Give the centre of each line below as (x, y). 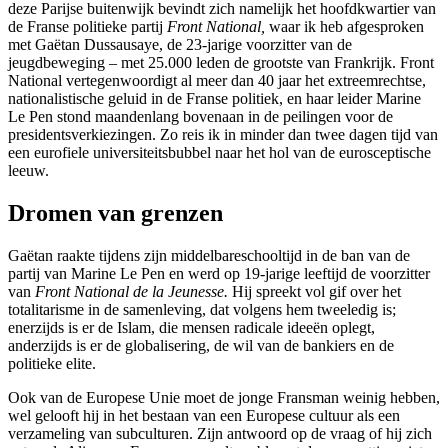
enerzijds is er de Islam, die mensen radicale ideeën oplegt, (191, 328)
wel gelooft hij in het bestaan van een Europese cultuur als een (204, 416)
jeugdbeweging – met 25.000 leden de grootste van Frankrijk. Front (221, 63)
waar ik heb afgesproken (346, 27)
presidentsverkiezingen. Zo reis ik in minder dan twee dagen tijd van (223, 135)
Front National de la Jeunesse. (133, 292)
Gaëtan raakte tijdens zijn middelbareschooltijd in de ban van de (209, 256)
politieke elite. (52, 364)
